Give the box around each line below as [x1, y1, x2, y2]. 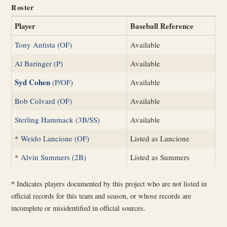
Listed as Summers [130, 152, 190, 162]
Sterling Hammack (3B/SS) [15, 114, 100, 125]
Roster [11, 2, 34, 13]
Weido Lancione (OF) [21, 133, 90, 143]
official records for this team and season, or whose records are [11, 191, 192, 201]
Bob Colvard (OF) [15, 95, 72, 106]
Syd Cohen [15, 76, 51, 88]
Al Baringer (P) [15, 58, 63, 68]
